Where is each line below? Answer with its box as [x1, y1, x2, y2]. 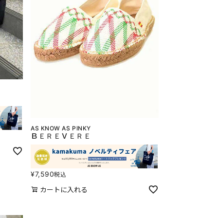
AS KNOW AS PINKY [31, 125, 91, 132]
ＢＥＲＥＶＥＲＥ [31, 131, 91, 141]
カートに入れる [40, 185, 88, 194]
